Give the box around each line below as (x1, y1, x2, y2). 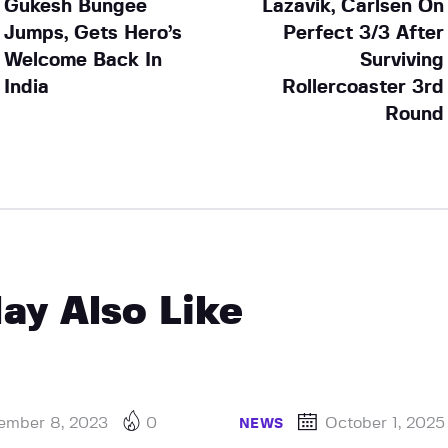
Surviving (360, 50, 445, 70)
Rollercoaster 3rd (282, 77, 445, 97)
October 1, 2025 (325, 414, 446, 431)
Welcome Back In (3, 50, 162, 70)
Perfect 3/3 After (283, 23, 445, 43)
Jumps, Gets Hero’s (3, 23, 182, 43)
